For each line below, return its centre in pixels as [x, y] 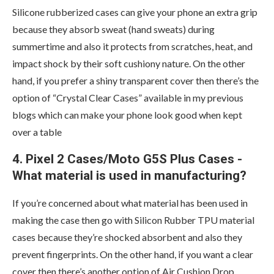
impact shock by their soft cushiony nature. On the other [129, 64]
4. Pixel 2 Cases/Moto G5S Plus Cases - [127, 159]
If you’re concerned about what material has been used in [130, 203]
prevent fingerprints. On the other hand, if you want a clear [133, 254]
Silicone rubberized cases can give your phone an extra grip [135, 12]
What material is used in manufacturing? [129, 176]
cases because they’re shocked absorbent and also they [127, 237]
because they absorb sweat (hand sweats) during [113, 29]
